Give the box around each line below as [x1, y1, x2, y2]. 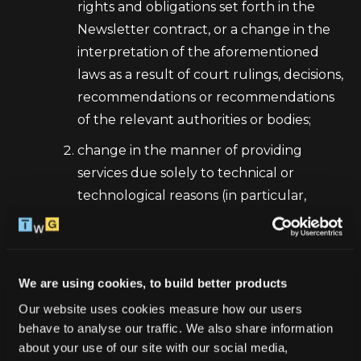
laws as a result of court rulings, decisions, [77, 67, 343, 82]
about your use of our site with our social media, [19, 340, 288, 355]
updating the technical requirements [77, 210, 319, 226]
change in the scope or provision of [77, 263, 301, 279]
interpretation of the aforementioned [77, 44, 319, 60]
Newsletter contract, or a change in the [77, 22, 330, 37]
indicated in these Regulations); [77, 233, 280, 248]
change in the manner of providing [77, 143, 302, 158]
